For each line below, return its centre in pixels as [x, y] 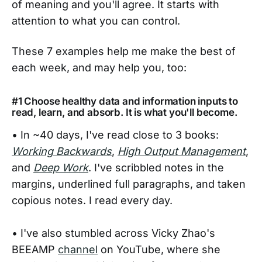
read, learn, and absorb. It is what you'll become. [125, 113]
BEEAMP [35, 250]
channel [78, 250]
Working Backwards [62, 151]
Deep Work [61, 168]
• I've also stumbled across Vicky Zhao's [113, 233]
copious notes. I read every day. [92, 201]
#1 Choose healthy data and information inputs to [125, 101]
